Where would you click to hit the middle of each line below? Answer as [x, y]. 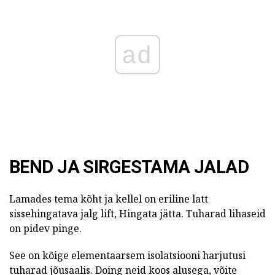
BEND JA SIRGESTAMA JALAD [129, 167]
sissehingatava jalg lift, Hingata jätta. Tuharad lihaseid [137, 213]
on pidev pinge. [45, 228]
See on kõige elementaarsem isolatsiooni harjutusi [127, 255]
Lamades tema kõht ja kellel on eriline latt [109, 199]
